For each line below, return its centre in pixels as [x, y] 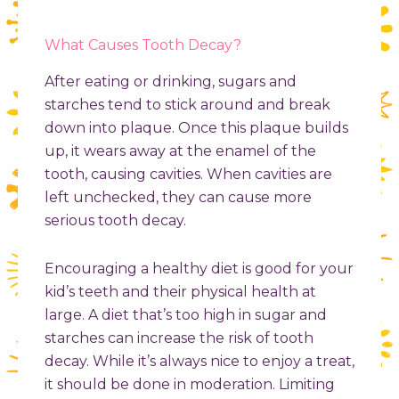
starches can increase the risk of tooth [179, 338]
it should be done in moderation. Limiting [190, 385]
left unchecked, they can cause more [178, 198]
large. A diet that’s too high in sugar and [186, 315]
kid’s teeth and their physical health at [180, 292]
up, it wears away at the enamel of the [180, 151]
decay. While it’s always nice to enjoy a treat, [199, 362]
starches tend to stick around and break [187, 105]
